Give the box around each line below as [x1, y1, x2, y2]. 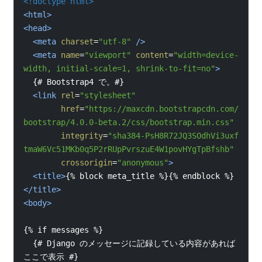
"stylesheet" [79, 90, 136, 100]
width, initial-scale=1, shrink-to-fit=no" [23, 63, 215, 73]
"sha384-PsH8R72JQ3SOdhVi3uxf [107, 130, 239, 140]
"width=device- [173, 50, 239, 60]
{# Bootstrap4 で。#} [32, 77, 124, 87]
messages [51, 225, 94, 235]
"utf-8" [98, 36, 131, 46]
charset [60, 36, 94, 46]
